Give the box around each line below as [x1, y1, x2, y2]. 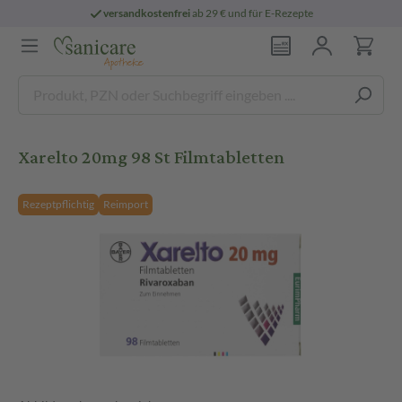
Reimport [103, 197, 148, 211]
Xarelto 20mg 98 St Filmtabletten [18, 140, 284, 175]
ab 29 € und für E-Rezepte [190, 6, 314, 20]
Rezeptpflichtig [22, 197, 94, 211]
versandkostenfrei [103, 6, 191, 20]
